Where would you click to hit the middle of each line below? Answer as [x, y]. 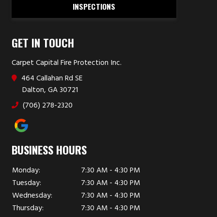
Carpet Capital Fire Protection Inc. [67, 63]
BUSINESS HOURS [49, 149]
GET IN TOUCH [43, 42]
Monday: [26, 170]
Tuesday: [27, 183]
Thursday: [28, 208]
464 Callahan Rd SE [51, 78]
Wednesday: [32, 195]
